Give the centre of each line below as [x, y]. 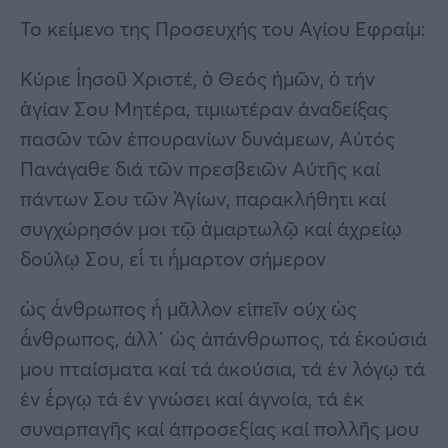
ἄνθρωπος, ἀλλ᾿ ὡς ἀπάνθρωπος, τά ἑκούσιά [223, 338]
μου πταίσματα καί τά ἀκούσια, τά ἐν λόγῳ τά [222, 368]
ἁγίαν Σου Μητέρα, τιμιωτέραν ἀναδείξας [204, 108]
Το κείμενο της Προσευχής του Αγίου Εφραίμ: [223, 28]
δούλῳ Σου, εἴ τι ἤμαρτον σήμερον [173, 258]
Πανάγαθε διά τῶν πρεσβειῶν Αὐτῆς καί [200, 168]
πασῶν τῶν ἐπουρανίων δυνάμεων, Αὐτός [207, 138]
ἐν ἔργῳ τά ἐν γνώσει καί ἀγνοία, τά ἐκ [192, 398]
